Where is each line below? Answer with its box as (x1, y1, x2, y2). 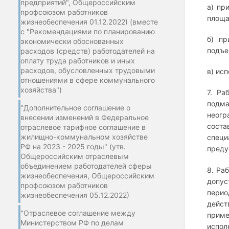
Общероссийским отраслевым (20, 151, 129, 161)
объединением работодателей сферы (20, 161, 152, 170)
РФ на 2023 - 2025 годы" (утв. (20, 142, 126, 151)
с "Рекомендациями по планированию (20, 27, 155, 36)
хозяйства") (20, 85, 62, 94)
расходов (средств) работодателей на (20, 46, 155, 55)
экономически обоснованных (20, 36, 124, 45)
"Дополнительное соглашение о (20, 103, 130, 112)
